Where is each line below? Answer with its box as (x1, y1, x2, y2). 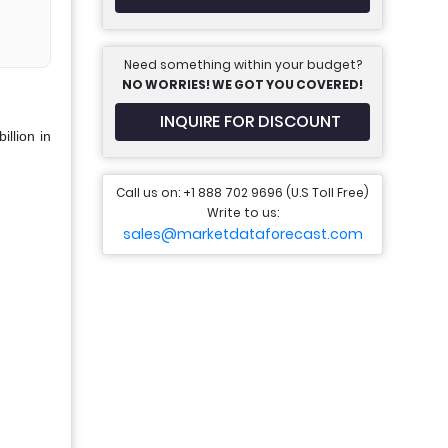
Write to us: (206, 204, 279, 221)
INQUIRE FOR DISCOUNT (160, 110, 341, 133)
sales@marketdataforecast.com (122, 224, 363, 244)
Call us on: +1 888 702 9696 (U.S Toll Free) (116, 184, 369, 201)
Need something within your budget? (123, 56, 362, 73)
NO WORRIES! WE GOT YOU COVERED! (122, 76, 363, 93)
